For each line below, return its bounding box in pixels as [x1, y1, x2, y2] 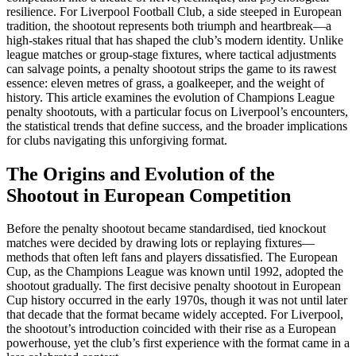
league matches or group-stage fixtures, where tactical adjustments [6, 47, 336, 61]
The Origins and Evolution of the [6, 163, 275, 184]
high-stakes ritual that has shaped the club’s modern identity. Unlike [6, 33, 343, 47]
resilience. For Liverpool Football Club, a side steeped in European [6, 4, 342, 18]
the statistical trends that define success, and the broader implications [6, 118, 347, 133]
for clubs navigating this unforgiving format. [6, 133, 227, 147]
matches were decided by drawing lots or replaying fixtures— [6, 236, 315, 250]
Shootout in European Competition [6, 184, 291, 206]
